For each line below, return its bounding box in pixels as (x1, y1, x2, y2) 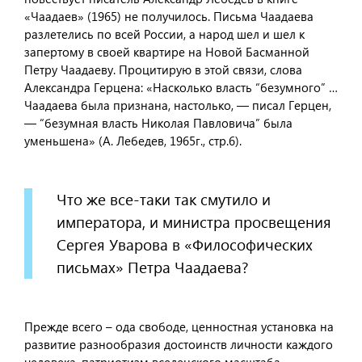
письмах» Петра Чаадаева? (57, 257, 249, 277)
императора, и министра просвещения (57, 212, 331, 232)
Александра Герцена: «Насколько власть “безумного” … (24, 79, 338, 95)
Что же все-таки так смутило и (57, 189, 271, 209)
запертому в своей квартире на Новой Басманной (24, 44, 309, 60)
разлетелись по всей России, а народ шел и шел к (24, 26, 305, 42)
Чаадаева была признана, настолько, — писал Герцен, (24, 97, 331, 113)
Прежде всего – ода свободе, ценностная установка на (24, 318, 334, 335)
